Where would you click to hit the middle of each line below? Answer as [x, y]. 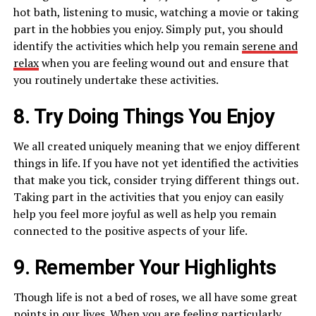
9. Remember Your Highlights [145, 268]
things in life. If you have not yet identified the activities [156, 163]
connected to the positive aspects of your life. [130, 231]
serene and [269, 46]
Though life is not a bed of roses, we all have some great [155, 297]
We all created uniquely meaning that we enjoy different [157, 146]
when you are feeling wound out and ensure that [164, 63]
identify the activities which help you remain [127, 46]
